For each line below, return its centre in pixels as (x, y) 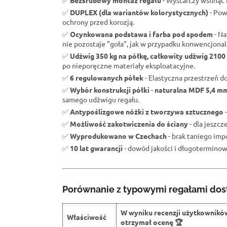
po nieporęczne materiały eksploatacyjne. (129, 66)
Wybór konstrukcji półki (110, 90)
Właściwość (87, 217)
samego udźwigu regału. (101, 100)
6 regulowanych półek (107, 78)
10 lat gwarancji (96, 148)
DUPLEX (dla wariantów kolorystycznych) (139, 12)
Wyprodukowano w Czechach (118, 136)
